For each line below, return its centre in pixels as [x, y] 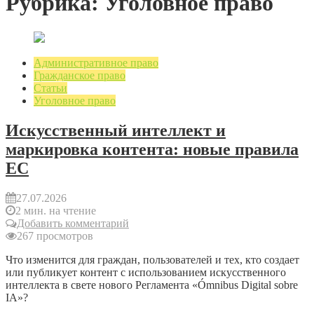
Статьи [50, 88]
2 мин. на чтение [56, 210]
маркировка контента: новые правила [152, 149]
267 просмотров [55, 235]
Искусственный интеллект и [116, 130]
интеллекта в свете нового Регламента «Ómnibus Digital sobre [152, 285]
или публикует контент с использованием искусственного [146, 272]
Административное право [96, 62]
